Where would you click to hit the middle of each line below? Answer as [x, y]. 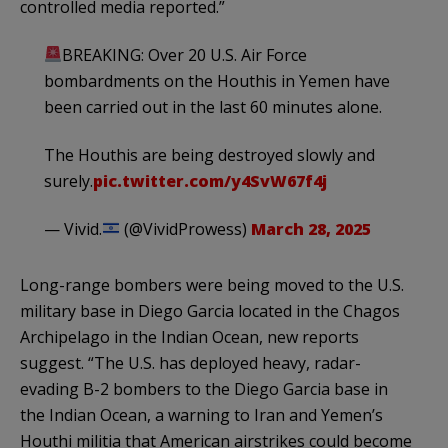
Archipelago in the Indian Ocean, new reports [189, 336]
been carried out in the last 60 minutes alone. [213, 106]
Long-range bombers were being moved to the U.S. [212, 284]
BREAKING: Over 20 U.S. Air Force [185, 54]
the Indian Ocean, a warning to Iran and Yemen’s [201, 414]
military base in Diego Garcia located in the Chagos [210, 310]
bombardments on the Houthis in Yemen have [217, 80]
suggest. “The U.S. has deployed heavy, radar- [190, 362]
